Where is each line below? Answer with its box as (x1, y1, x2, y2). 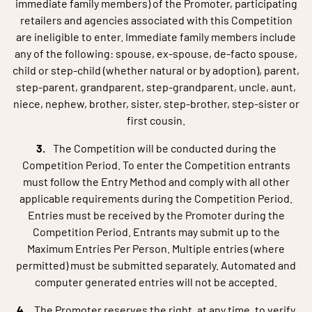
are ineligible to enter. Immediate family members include (16, 30, 296, 43)
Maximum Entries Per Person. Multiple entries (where (27, 242, 285, 255)
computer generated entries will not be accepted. (35, 275, 277, 288)
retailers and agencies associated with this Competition (19, 13, 292, 26)
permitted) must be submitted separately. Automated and (16, 258, 296, 272)
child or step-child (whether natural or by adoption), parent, (13, 63, 299, 77)
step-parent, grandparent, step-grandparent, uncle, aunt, (16, 80, 296, 93)
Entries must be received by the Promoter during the (27, 208, 285, 221)
